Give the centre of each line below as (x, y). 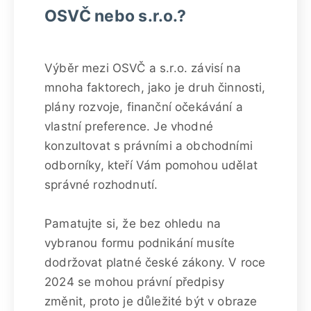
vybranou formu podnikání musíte (140, 243)
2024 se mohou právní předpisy (134, 281)
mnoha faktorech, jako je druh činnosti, (155, 87)
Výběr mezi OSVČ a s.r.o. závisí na (143, 68)
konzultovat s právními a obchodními (149, 145)
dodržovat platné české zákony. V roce (155, 262)
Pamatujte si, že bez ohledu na (133, 223)
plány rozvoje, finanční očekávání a (144, 107)
